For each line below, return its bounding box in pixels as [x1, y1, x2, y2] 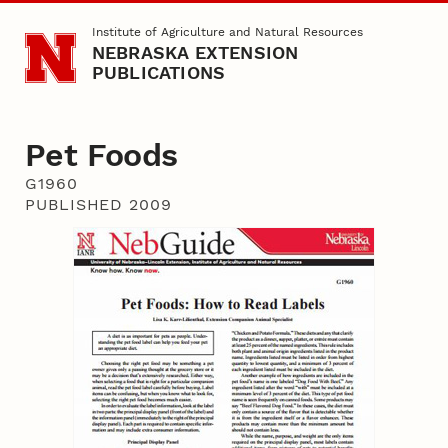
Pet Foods [24, 136, 178, 175]
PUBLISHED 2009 [25, 195, 172, 215]
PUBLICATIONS [91, 62, 226, 84]
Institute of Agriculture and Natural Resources [91, 25, 363, 40]
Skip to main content [22, 20, 159, 36]
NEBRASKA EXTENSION [91, 42, 299, 64]
